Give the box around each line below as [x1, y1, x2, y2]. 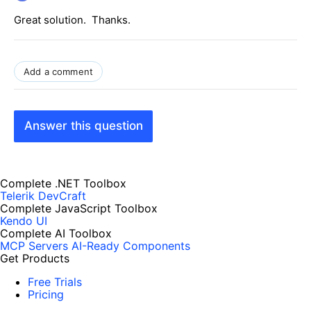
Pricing [28, 287, 64, 302]
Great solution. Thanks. [14, 12, 131, 26]
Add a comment [24, 65, 94, 77]
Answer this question [24, 119, 143, 133]
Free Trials [28, 275, 82, 289]
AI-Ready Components [72, 239, 190, 253]
